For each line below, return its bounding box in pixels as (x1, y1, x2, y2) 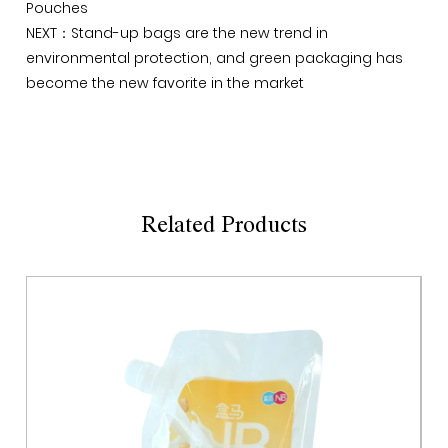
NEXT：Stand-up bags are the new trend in (26, 23, 329, 43)
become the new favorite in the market (26, 73, 305, 93)
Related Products (141, 214, 307, 237)
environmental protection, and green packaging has (26, 48, 404, 68)
